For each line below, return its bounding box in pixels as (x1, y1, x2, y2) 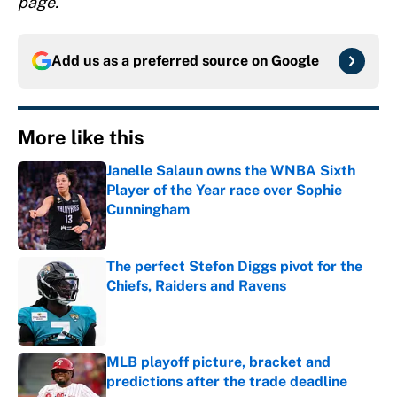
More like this (18, 126, 144, 150)
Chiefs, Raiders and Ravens (106, 277, 286, 295)
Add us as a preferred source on (51, 52, 271, 70)
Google (271, 52, 319, 70)
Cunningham (106, 201, 190, 219)
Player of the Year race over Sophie (106, 182, 342, 199)
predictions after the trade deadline (106, 373, 347, 391)
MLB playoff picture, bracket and (106, 354, 331, 371)
